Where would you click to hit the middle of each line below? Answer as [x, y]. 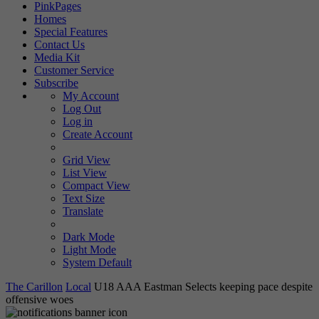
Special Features [71, 31]
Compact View [96, 185]
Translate [83, 211]
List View [85, 172]
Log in [78, 121]
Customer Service [74, 70]
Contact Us [59, 44]
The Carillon [34, 286]
